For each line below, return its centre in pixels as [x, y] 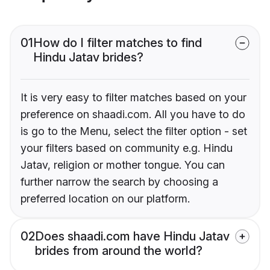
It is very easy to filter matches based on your [133, 98]
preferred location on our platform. [105, 199]
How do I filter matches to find [118, 43]
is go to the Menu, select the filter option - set [134, 131]
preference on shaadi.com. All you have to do [133, 115]
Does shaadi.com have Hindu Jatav [132, 237]
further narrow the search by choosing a [119, 182]
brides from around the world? [119, 251]
